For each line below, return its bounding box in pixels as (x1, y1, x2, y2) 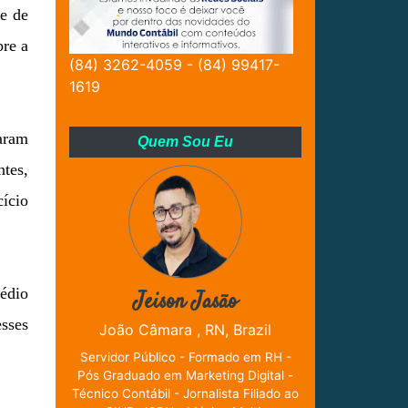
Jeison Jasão (133, 287, 238, 319)
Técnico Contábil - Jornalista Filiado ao (72, 386, 299, 402)
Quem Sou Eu (138, 134, 233, 150)
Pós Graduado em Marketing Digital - (77, 368, 293, 383)
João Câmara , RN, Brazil (99, 321, 271, 340)
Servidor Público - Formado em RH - (79, 350, 291, 365)
